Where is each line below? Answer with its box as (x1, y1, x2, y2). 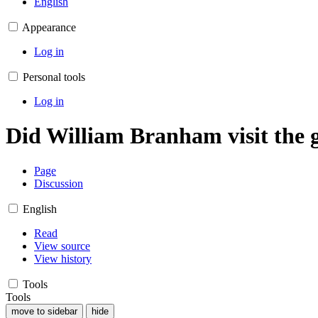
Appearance (22, 21, 76, 33)
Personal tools (23, 71, 85, 83)
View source (34, 239, 90, 252)
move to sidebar (11, 305, 77, 317)
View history (34, 252, 92, 265)
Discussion (34, 177, 83, 190)
